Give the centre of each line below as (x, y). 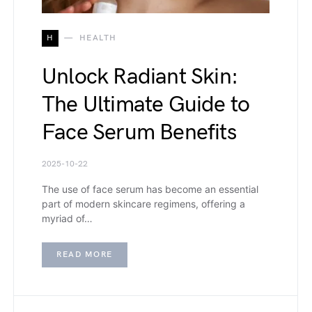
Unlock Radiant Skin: (140, 77)
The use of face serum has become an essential (150, 189)
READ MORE (85, 254)
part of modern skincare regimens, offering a (143, 203)
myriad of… (67, 218)
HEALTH (98, 38)
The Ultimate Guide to (146, 104)
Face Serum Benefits (139, 132)
